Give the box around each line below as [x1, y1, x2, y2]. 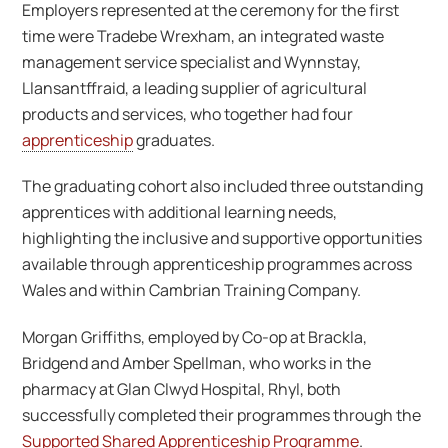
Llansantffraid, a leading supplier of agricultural [22, 76, 368, 99]
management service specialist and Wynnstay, [22, 50, 362, 73]
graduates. [133, 128, 216, 151]
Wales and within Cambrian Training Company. [22, 279, 365, 302]
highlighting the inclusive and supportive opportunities [22, 227, 423, 250]
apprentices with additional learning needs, [22, 201, 338, 224]
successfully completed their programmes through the [22, 404, 422, 427]
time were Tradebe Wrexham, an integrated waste [22, 24, 385, 47]
